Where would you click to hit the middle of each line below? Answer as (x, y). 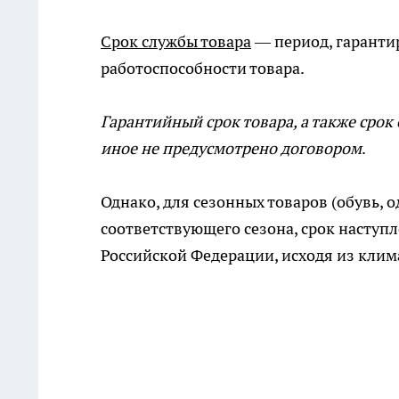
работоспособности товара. (203, 68)
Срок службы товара (176, 41)
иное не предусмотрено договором (231, 148)
